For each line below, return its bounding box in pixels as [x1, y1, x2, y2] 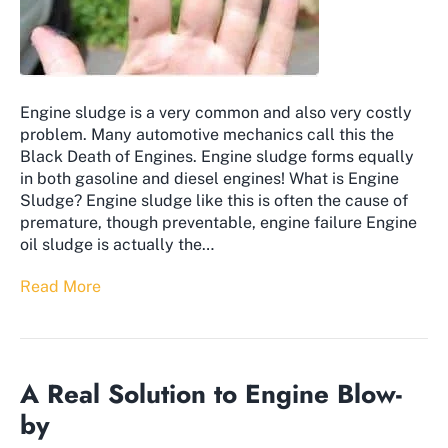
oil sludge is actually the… [20, 235, 214, 255]
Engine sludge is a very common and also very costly [20, 103, 412, 123]
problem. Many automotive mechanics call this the [20, 125, 394, 145]
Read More [20, 277, 101, 297]
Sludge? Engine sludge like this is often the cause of [20, 191, 408, 211]
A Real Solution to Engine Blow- [20, 375, 402, 414]
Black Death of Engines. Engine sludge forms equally [20, 147, 414, 167]
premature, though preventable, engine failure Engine [20, 213, 417, 233]
